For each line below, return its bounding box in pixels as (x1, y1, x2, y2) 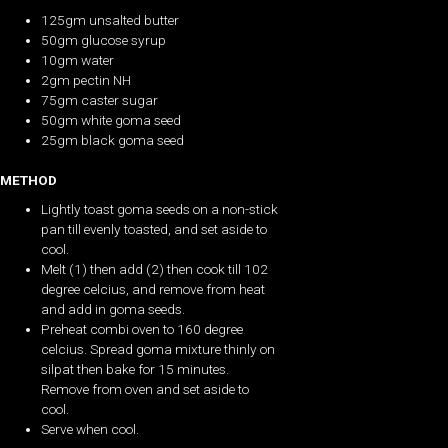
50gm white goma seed (41, 111, 182, 128)
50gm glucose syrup (41, 31, 167, 48)
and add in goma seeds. (41, 300, 186, 317)
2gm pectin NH (41, 71, 132, 88)
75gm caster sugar (41, 91, 159, 108)
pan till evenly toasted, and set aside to (41, 220, 268, 237)
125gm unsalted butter (41, 11, 180, 28)
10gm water (41, 51, 115, 68)
